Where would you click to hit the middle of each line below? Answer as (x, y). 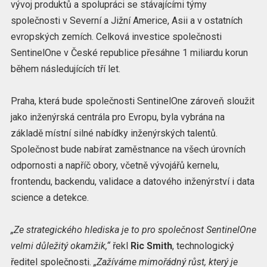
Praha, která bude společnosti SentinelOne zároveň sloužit (132, 101)
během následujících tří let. (65, 69)
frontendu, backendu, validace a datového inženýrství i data (132, 182)
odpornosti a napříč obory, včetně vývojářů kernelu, (115, 166)
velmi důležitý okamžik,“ (60, 246)
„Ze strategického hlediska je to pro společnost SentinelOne (133, 230)
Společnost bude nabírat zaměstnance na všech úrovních (128, 150)
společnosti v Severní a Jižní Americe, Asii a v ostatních (126, 20)
